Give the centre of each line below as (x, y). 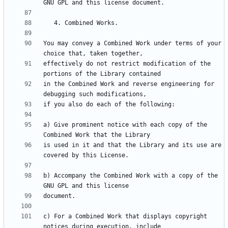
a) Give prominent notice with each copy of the (125, 125)
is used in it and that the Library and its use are (132, 145)
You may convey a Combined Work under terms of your (132, 44)
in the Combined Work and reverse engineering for (129, 84)
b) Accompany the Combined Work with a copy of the (131, 176)
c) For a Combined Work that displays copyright (125, 217)
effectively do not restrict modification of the (127, 64)
